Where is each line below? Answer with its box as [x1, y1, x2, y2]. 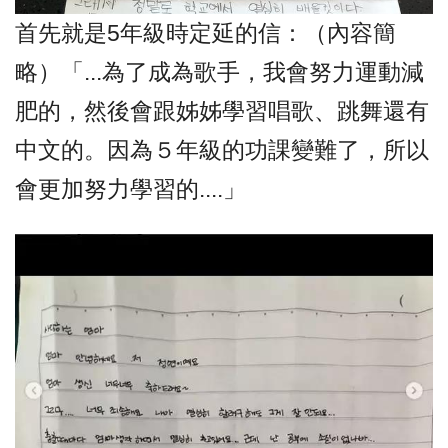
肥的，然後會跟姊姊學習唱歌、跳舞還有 [15, 97, 429, 124]
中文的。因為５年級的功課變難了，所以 [15, 136, 429, 163]
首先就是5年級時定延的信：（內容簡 [15, 19, 396, 46]
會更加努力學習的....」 [15, 175, 246, 202]
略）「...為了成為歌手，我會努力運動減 [15, 58, 424, 85]
